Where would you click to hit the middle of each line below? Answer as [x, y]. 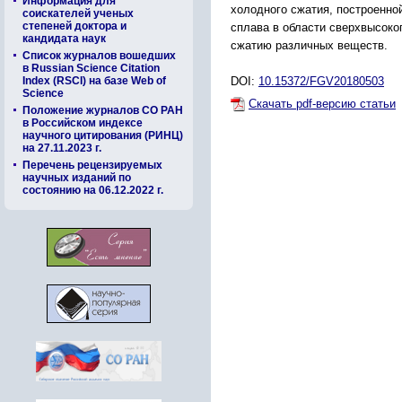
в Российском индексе [83, 123]
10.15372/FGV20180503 [321, 81]
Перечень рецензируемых [92, 165]
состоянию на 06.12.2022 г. [93, 190]
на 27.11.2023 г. [62, 148]
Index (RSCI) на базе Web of [94, 81]
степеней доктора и [74, 26]
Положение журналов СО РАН [103, 110]
